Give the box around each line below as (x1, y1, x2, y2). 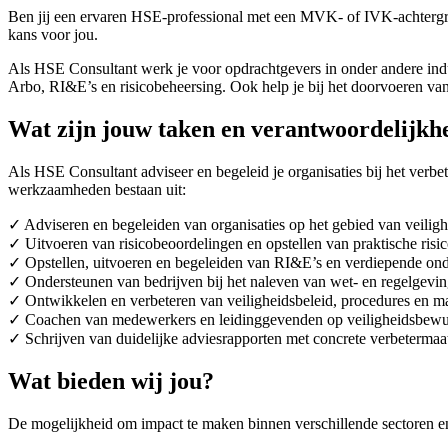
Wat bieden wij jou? (8, 367, 214, 394)
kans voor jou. (8, 26, 98, 43)
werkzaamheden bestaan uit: (8, 180, 186, 198)
